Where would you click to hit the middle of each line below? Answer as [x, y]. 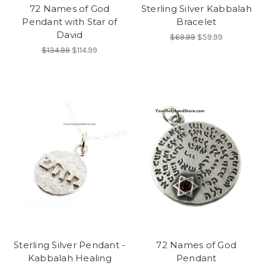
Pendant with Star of [70, 22]
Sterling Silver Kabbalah [196, 9]
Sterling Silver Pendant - [70, 245]
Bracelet [197, 22]
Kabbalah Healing [69, 258]
